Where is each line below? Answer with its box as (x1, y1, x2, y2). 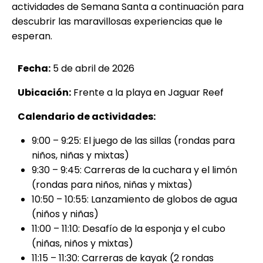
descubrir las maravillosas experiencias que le (12, 15, 222, 29)
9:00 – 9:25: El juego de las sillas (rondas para (32, 134, 235, 148)
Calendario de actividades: (18, 110, 156, 124)
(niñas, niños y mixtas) (32, 237, 133, 251)
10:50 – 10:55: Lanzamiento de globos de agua (32, 193, 237, 207)
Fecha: (18, 62, 50, 76)
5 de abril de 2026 (50, 62, 134, 76)
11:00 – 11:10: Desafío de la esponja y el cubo (32, 222, 225, 236)
